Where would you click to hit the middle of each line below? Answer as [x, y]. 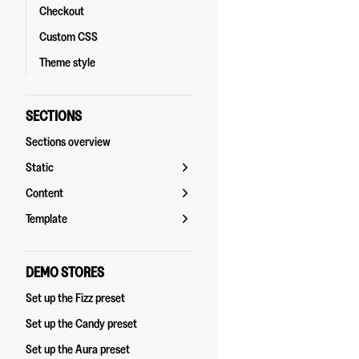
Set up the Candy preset [81, 324]
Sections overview [68, 142]
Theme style [67, 63]
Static [40, 167]
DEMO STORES [65, 272]
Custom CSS [69, 37]
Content [44, 193]
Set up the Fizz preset [75, 298]
